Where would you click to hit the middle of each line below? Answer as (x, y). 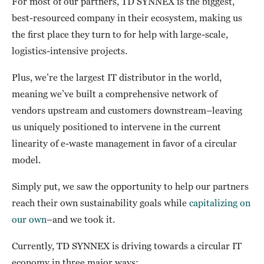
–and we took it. (81, 220)
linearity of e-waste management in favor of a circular (124, 143)
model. (26, 160)
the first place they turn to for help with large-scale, (120, 34)
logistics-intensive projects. (70, 51)
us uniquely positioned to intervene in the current (116, 127)
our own (29, 220)
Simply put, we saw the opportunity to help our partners (130, 187)
